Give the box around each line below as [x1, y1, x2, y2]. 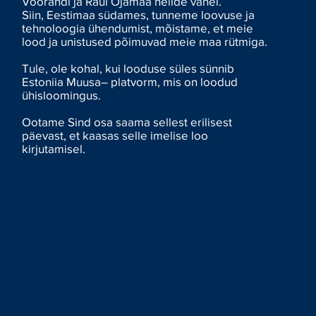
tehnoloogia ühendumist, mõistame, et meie [22, 20, 254, 35]
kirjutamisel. [22, 141, 86, 155]
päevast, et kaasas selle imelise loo [22, 128, 209, 142]
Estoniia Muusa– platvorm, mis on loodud [22, 74, 238, 88]
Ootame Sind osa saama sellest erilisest [22, 114, 233, 128]
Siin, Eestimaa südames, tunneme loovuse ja [22, 7, 255, 21]
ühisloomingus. [22, 87, 102, 102]
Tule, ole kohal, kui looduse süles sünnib [22, 61, 235, 75]
